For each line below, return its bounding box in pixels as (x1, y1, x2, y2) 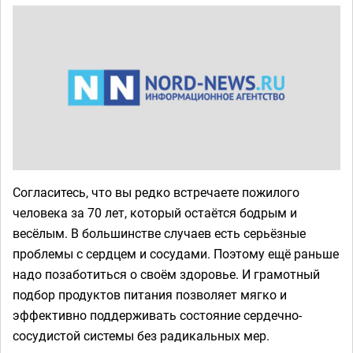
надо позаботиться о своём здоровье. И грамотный (13, 265, 320, 283)
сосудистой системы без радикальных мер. (13, 326, 269, 344)
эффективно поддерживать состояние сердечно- (13, 306, 302, 324)
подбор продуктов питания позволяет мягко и (13, 285, 287, 303)
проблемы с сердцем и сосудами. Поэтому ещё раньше (13, 244, 339, 262)
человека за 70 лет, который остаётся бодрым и (13, 203, 297, 221)
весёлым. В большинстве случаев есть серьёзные (13, 224, 306, 242)
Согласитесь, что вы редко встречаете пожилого (13, 183, 299, 201)
